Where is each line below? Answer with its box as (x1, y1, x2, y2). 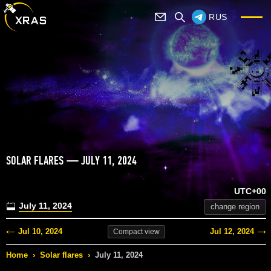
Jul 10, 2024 (18, 227, 62, 237)
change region (211, 202, 260, 212)
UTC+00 (234, 186, 266, 197)
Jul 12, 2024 (210, 227, 254, 237)
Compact (113, 227, 143, 237)
